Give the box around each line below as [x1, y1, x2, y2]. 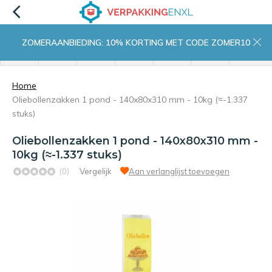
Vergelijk [80, 166, 112, 176]
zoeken [84, 52, 107, 60]
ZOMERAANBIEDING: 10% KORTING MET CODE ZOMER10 [22, 37, 250, 48]
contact [199, 52, 222, 60]
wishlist [160, 52, 185, 60]
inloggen [120, 52, 148, 60]
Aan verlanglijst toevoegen [129, 166, 229, 176]
